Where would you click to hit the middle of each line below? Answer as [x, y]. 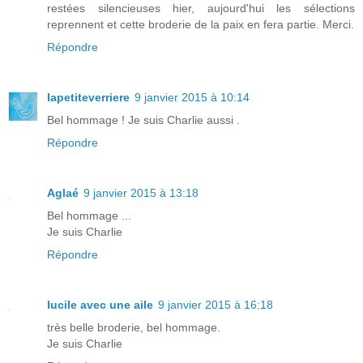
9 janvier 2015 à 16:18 [216, 305]
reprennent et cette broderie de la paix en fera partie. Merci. [201, 25]
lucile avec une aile [100, 305]
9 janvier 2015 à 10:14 [192, 98]
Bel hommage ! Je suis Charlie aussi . [143, 120]
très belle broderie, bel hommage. [134, 328]
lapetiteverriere [88, 98]
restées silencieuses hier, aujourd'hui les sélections [201, 9]
